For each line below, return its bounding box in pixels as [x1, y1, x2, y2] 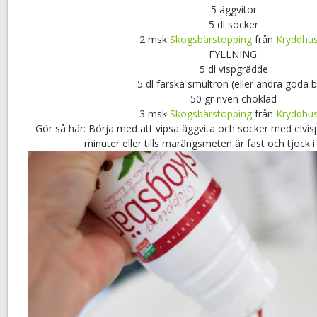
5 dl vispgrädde [199, 62, 268, 76]
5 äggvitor [210, 3, 257, 17]
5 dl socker [209, 18, 258, 32]
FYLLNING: [208, 47, 259, 62]
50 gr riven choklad [190, 92, 277, 106]
